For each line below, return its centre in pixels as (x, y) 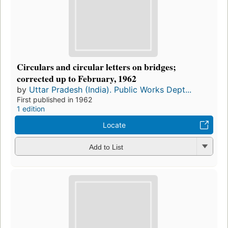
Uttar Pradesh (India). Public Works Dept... (110, 90)
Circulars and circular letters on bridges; (96, 67)
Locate (114, 125)
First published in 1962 (54, 100)
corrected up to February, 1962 (77, 79)
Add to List (106, 147)
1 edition (31, 109)
